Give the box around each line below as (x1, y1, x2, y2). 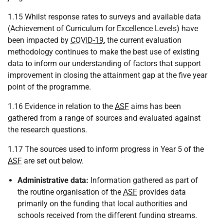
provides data (137, 187, 186, 197)
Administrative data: (18, 176, 89, 185)
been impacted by (8, 36, 71, 45)
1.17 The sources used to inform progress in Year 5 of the (8, 145, 204, 154)
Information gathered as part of (89, 176, 198, 185)
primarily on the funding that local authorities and (18, 199, 187, 209)
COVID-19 (71, 36, 104, 45)
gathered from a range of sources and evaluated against (8, 113, 200, 123)
